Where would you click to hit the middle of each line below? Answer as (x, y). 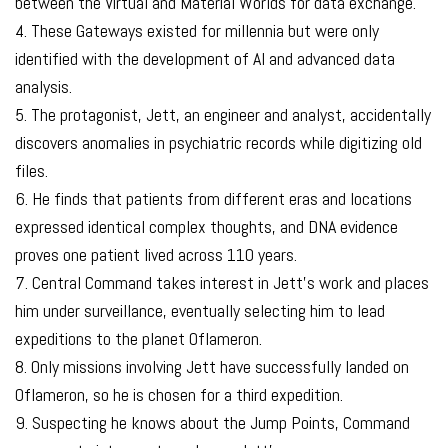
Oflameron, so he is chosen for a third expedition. (179, 394)
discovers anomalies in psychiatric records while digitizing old (218, 142)
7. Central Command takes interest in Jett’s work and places (222, 282)
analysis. (43, 86)
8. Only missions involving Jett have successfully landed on (212, 366)
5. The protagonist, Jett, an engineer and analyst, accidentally (223, 114)
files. (31, 170)
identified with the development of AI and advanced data (205, 58)
